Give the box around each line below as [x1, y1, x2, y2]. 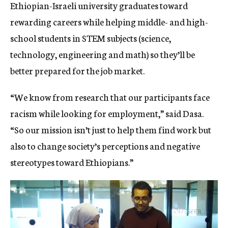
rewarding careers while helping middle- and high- [10, 15, 208, 28]
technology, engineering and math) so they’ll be [10, 47, 195, 61]
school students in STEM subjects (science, [10, 31, 171, 45]
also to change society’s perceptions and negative [10, 139, 200, 153]
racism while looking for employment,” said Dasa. [10, 106, 204, 120]
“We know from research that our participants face [10, 90, 210, 104]
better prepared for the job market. [10, 64, 145, 77]
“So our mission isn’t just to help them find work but [10, 123, 211, 136]
